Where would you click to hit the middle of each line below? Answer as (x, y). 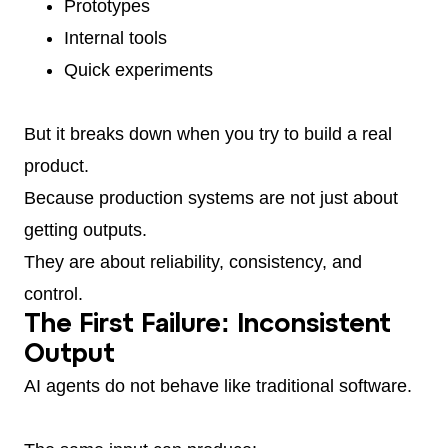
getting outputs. (85, 230)
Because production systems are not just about (211, 198)
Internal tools (115, 38)
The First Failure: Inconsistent (207, 325)
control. (53, 294)
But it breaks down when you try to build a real (208, 134)
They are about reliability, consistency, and (193, 262)
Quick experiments (138, 70)
